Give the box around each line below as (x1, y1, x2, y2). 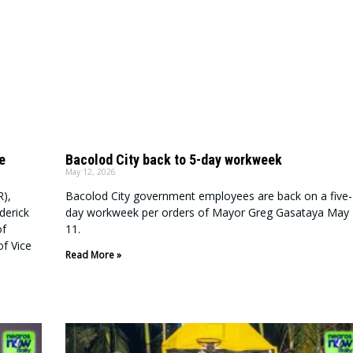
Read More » (65, 248, 121, 262)
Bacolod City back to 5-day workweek (65, 151, 282, 169)
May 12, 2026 (65, 166, 116, 178)
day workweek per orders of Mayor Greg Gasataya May (65, 205, 349, 221)
